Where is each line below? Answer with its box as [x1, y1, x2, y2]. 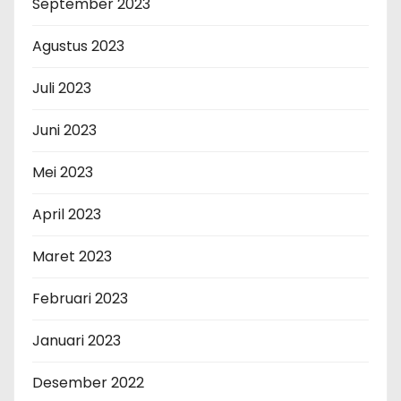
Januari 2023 [32, 329, 121, 351]
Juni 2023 [32, 119, 97, 141]
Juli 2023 [32, 77, 91, 98]
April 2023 [32, 203, 101, 225]
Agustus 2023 [32, 35, 124, 56]
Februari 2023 [32, 287, 128, 309]
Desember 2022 [32, 371, 144, 393]
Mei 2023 [32, 161, 93, 183]
